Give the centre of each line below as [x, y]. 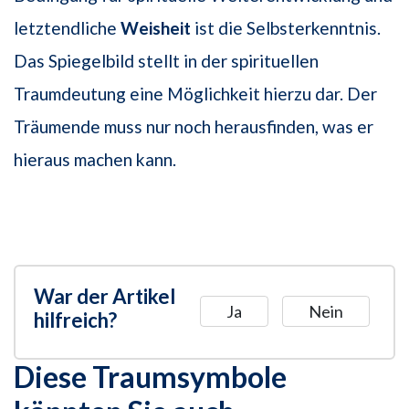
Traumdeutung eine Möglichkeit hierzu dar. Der [195, 93]
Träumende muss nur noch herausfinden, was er [194, 126]
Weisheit [156, 27]
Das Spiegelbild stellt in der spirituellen [166, 60]
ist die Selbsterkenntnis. [286, 27]
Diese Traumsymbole [150, 376]
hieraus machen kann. [95, 159]
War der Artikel [105, 296]
